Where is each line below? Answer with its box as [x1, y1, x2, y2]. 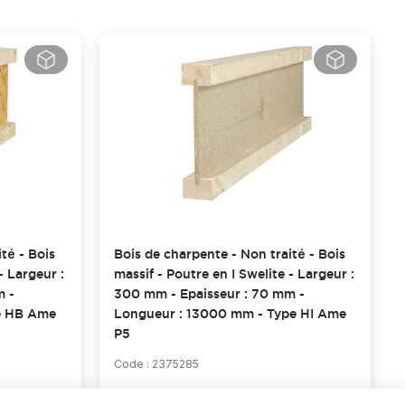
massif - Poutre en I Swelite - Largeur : [113, 266, 354, 281]
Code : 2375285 [113, 356, 199, 371]
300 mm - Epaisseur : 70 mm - [113, 286, 305, 301]
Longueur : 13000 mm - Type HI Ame [113, 306, 346, 321]
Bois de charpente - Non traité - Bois [113, 246, 345, 261]
